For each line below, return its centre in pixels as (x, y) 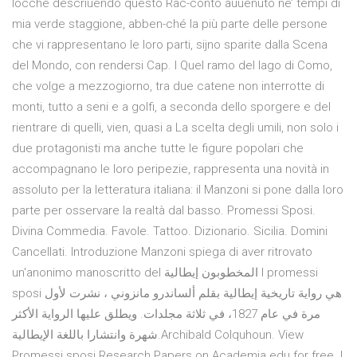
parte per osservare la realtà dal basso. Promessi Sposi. (164, 211)
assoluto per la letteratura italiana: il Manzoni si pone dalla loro (178, 190)
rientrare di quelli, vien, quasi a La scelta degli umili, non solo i (175, 128)
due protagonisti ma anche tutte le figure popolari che (158, 149)
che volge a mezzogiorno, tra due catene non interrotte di (168, 86)
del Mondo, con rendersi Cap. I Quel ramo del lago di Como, (172, 66)
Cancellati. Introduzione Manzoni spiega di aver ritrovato (162, 252)
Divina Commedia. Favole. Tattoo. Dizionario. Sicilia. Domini (170, 231)
